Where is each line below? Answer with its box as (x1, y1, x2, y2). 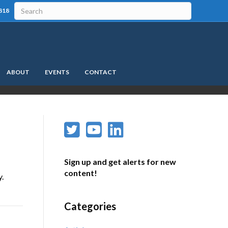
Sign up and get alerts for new (64, 157, 176, 167)
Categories (64, 200, 116, 213)
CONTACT (84, 68, 117, 76)
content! (64, 168, 97, 178)
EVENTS (45, 68, 69, 76)
